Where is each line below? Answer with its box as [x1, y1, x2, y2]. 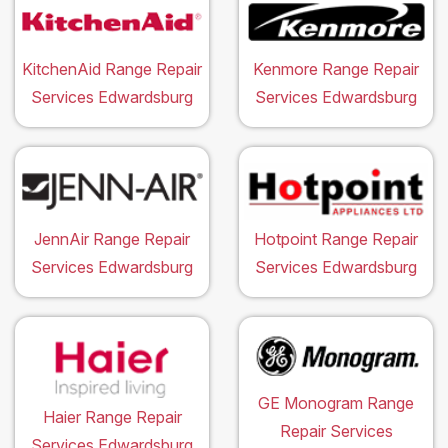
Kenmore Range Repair [253, 59, 419, 80]
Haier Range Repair [42, 406, 182, 427]
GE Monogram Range [258, 392, 414, 413]
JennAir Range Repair [34, 229, 190, 250]
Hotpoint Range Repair [254, 229, 418, 250]
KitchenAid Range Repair [22, 59, 202, 80]
